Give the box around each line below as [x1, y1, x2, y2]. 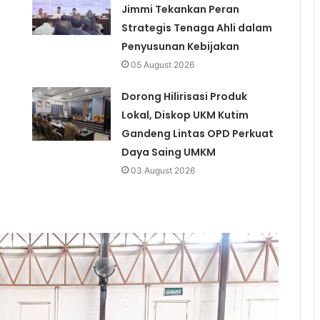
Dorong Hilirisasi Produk [121, 89, 247, 104]
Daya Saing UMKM [121, 145, 216, 160]
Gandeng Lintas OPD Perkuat [121, 126, 274, 141]
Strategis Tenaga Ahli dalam [121, 21, 272, 36]
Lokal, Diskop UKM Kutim [121, 108, 249, 123]
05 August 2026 [130, 59, 194, 71]
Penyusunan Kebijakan [121, 39, 239, 54]
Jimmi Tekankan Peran [121, 2, 239, 17]
